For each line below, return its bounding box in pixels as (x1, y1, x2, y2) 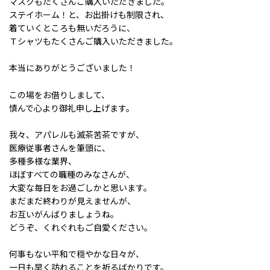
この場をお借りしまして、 (9, 88, 110, 101)
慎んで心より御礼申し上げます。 (9, 101, 134, 114)
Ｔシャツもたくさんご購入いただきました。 (9, 34, 178, 47)
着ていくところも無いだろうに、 (9, 21, 135, 34)
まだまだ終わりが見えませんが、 (9, 194, 136, 207)
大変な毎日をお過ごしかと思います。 (9, 181, 152, 193)
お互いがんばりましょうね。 (9, 207, 119, 220)
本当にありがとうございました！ (9, 61, 136, 74)
